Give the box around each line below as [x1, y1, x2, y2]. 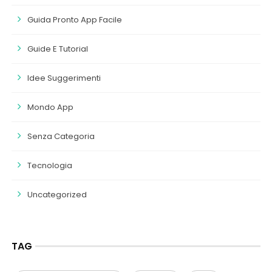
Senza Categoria [27, 131, 95, 143]
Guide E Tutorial [27, 43, 88, 55]
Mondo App [27, 101, 73, 114]
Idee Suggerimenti [27, 72, 101, 84]
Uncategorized [27, 189, 87, 201]
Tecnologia [27, 160, 72, 172]
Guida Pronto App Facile [27, 14, 122, 26]
